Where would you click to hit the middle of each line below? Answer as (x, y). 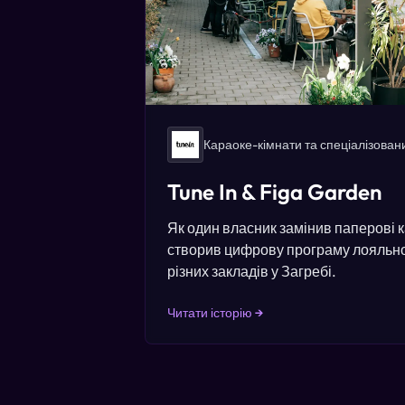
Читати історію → (215, 313)
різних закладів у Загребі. (252, 271)
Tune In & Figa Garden (274, 192)
